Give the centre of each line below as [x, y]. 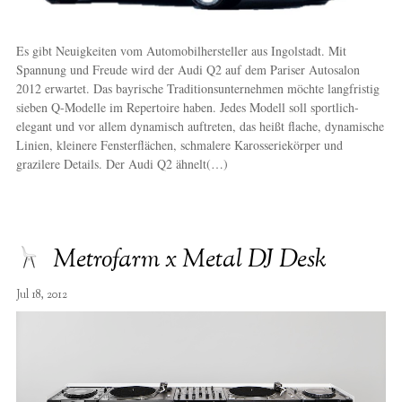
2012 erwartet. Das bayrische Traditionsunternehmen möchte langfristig [197, 89]
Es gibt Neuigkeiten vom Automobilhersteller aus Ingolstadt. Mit [181, 51]
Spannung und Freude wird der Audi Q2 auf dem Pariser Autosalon [188, 70]
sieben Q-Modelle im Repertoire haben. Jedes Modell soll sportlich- [187, 108]
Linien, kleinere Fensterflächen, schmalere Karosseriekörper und [179, 145]
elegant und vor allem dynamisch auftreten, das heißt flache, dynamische [200, 127]
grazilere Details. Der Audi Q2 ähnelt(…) [122, 164]
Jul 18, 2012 [41, 295]
